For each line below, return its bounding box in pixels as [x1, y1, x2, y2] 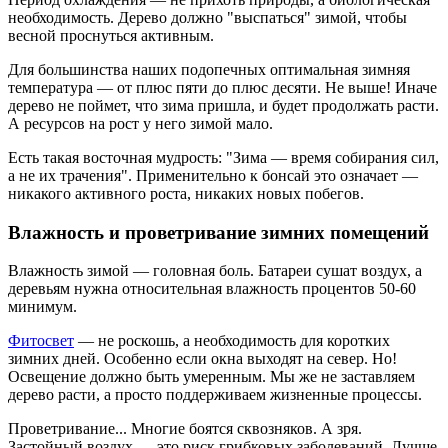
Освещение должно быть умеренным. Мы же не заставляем [8, 368, 415, 386]
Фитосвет [8, 332, 74, 350]
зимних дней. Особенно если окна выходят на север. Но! [8, 350, 397, 368]
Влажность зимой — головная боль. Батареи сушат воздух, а [8, 262, 422, 280]
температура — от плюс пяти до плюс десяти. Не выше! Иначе [8, 79, 437, 97]
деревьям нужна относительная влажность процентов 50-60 [8, 280, 416, 298]
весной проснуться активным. [8, 27, 214, 45]
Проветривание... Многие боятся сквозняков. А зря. [8, 420, 362, 438]
